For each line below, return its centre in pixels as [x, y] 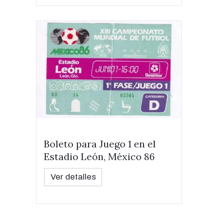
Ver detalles [73, 177]
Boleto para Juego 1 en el [100, 144]
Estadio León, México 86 [99, 156]
